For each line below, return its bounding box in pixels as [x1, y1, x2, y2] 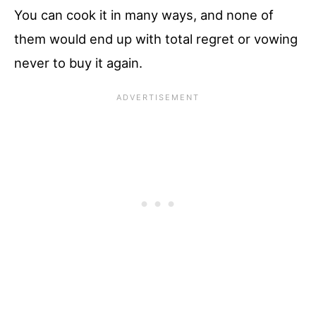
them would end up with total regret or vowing [14, 30, 298, 47]
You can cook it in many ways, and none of [14, 6, 274, 23]
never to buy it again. [14, 54, 142, 71]
